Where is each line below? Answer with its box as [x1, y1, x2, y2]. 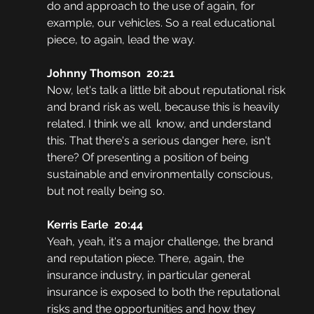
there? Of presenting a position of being [46, 151, 252, 165]
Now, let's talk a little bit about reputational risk [46, 83, 288, 97]
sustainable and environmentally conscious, [46, 168, 276, 182]
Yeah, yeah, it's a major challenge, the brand [46, 235, 276, 249]
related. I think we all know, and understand [46, 117, 274, 131]
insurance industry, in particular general [46, 268, 253, 282]
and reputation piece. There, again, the [46, 252, 247, 266]
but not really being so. [46, 184, 165, 198]
